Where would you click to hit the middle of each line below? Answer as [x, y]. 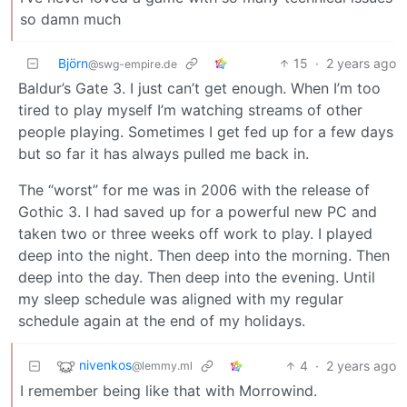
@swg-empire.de [133, 64]
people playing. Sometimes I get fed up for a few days [206, 132]
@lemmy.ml [162, 366]
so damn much [70, 19]
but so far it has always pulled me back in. [164, 154]
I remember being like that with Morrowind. [169, 391]
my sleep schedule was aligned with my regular [181, 299]
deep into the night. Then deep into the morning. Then [204, 255]
